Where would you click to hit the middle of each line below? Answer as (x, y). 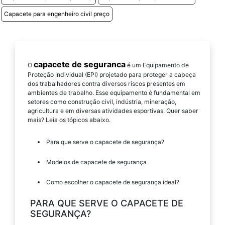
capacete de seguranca (80, 65)
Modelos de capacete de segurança (96, 162)
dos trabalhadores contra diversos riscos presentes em (106, 84)
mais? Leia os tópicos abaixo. (69, 120)
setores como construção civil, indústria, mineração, (102, 102)
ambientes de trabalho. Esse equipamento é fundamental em (114, 93)
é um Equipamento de (157, 65)
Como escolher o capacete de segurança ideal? (113, 182)
